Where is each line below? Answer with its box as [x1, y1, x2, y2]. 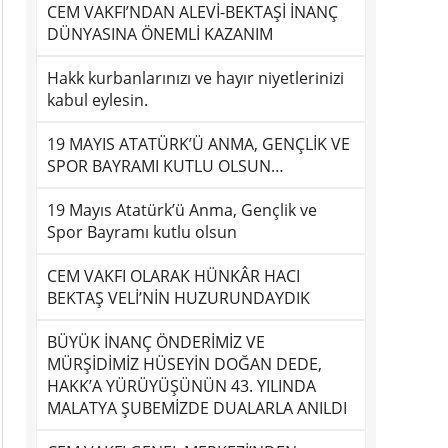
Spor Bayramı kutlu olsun [47, 221, 237, 243]
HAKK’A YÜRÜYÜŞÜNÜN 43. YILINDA [47, 375, 316, 397]
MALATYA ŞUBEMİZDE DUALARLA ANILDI [47, 397, 347, 419]
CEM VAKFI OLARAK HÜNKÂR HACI [47, 265, 300, 287]
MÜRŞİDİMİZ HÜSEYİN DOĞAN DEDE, [47, 353, 322, 375]
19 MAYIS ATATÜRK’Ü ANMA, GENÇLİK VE [47, 133, 350, 155]
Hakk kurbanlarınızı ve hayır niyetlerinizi [47, 67, 344, 89]
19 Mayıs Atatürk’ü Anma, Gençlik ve [47, 199, 317, 221]
